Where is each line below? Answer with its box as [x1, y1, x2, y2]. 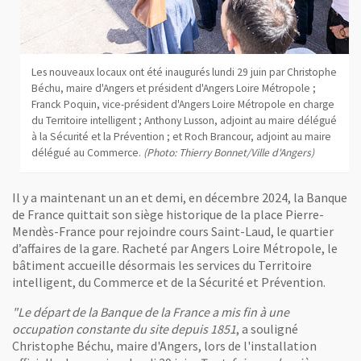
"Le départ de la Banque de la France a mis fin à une [12, 303, 289, 320]
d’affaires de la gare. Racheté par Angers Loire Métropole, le [12, 239, 338, 256]
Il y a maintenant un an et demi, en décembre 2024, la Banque [12, 189, 347, 205]
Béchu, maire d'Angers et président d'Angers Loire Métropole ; [31, 81, 316, 95]
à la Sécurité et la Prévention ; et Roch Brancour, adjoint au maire [31, 129, 331, 143]
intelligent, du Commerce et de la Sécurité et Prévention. [12, 273, 328, 290]
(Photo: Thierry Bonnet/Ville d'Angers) [143, 145, 314, 160]
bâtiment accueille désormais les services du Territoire [12, 256, 312, 273]
